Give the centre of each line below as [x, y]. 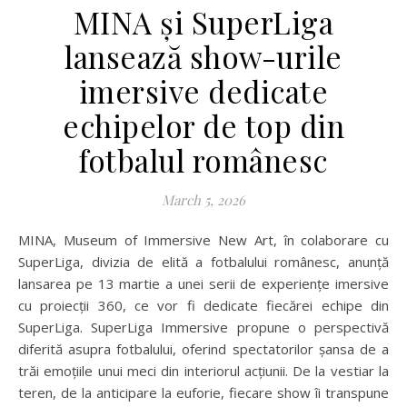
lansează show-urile [203, 56]
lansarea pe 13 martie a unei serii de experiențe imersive [203, 283]
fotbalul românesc [203, 160]
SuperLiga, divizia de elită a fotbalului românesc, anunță [203, 262]
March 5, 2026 [203, 200]
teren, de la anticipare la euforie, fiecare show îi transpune [203, 392]
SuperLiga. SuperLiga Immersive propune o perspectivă [203, 327]
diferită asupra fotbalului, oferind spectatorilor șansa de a [203, 349]
